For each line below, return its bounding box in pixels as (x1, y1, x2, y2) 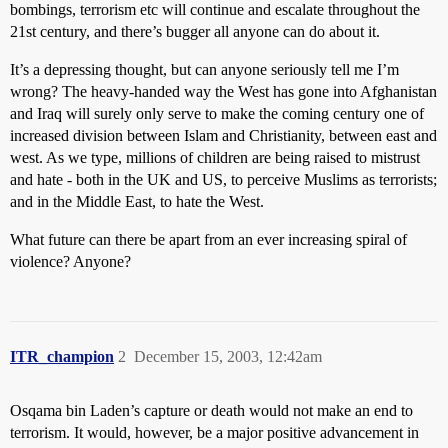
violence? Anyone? (10, 253, 131, 270)
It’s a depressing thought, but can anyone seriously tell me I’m (10, 61, 399, 78)
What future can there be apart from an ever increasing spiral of (10, 231, 407, 248)
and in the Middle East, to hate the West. (10, 193, 264, 210)
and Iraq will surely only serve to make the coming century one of (10, 105, 424, 122)
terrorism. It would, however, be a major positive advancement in (10, 424, 419, 441)
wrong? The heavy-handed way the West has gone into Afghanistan (10, 83, 437, 100)
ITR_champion (10, 348, 114, 365)
